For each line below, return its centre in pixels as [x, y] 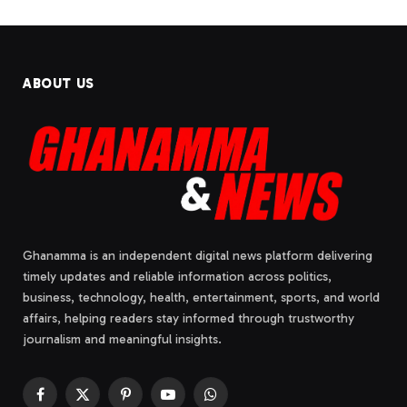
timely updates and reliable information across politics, [177, 276]
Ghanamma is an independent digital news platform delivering [198, 255]
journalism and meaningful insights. [122, 339]
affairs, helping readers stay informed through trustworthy [189, 318]
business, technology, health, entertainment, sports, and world [201, 297]
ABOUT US [59, 83]
